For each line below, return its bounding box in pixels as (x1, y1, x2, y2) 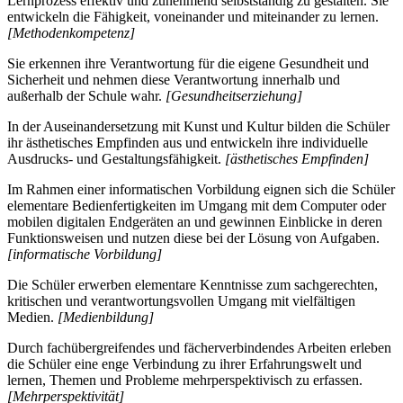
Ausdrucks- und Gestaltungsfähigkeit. (7, 151, 225, 167)
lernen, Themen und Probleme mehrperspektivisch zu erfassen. (7, 372, 363, 389)
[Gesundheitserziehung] (166, 88, 302, 104)
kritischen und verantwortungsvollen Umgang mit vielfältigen (7, 293, 355, 309)
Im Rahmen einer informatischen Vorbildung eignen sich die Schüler (7, 182, 395, 198)
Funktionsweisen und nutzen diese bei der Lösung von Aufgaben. (7, 230, 380, 246)
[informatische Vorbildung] (7, 246, 162, 263)
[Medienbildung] (58, 309, 154, 326)
